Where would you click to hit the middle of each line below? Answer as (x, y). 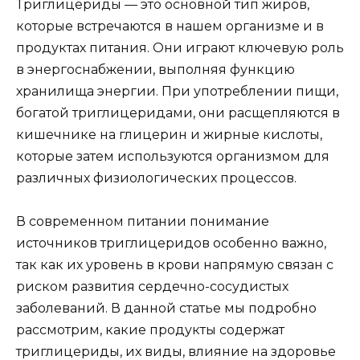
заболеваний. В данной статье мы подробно (166, 308)
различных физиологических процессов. (156, 178)
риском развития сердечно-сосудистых (152, 286)
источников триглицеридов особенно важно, (171, 243)
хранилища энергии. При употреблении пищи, (177, 91)
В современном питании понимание (143, 221)
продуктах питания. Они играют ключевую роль (180, 47)
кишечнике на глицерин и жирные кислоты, (169, 134)
